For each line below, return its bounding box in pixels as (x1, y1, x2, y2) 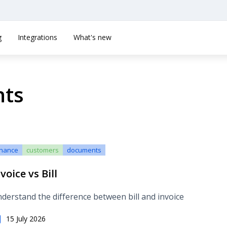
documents (67, 145, 101, 155)
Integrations (18, 32, 57, 42)
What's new (73, 32, 111, 42)
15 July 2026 (6, 214, 46, 223)
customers (26, 145, 59, 155)
